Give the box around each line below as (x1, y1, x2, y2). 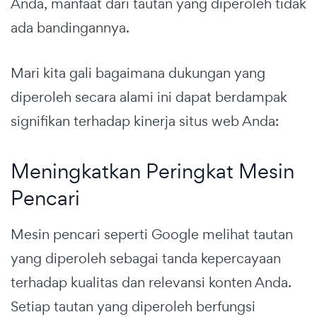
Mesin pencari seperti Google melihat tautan (11, 225, 293, 244)
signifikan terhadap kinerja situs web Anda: (11, 112, 279, 131)
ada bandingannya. (11, 18, 129, 38)
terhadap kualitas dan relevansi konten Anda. (11, 273, 292, 292)
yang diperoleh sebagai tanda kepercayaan (11, 249, 281, 268)
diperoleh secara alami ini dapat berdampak (11, 88, 287, 107)
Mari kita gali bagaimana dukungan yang (11, 64, 265, 83)
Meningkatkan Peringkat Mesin (11, 158, 294, 185)
